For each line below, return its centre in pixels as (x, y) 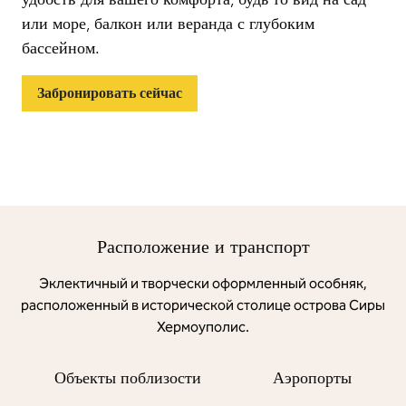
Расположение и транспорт (203, 246)
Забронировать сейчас (110, 93)
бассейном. (61, 48)
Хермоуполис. (203, 327)
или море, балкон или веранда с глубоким (168, 24)
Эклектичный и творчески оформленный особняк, (203, 283)
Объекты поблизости (127, 377)
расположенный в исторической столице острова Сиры (203, 305)
